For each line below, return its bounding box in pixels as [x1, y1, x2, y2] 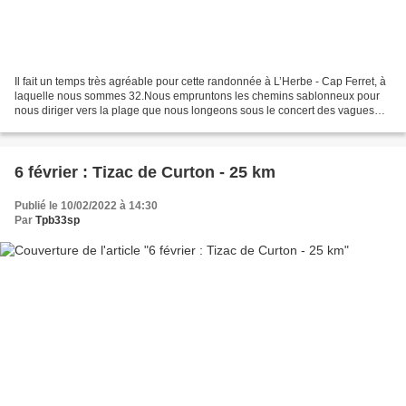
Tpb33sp [35, 213, 80, 227]
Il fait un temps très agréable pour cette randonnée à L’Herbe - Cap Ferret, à [14, 74, 386, 88]
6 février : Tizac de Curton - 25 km [14, 162, 275, 181]
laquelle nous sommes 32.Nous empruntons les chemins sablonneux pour [14, 89, 380, 102]
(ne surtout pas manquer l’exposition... [14, 118, 202, 131]
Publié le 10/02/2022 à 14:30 [14, 198, 158, 212]
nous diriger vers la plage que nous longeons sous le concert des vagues [14, 103, 374, 117]
